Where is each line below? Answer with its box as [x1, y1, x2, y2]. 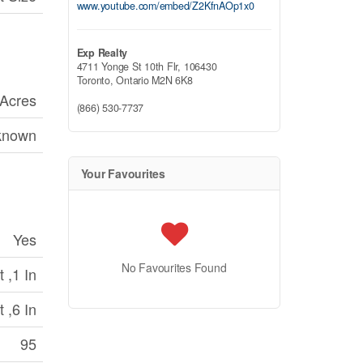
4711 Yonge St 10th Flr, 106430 [76, 58, 217, 74]
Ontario [116, 72, 149, 88]
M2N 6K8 [152, 72, 193, 88]
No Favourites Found [122, 258, 227, 275]
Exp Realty [76, 45, 128, 60]
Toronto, [76, 72, 117, 88]
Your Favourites [80, 164, 165, 181]
